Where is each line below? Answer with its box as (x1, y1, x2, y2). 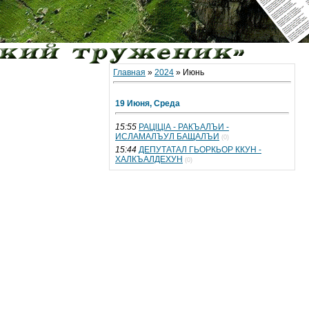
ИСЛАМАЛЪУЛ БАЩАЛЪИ (115, 132, 219, 141)
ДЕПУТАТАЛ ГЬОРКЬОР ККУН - (139, 145, 261, 154)
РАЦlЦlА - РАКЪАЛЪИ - (139, 122, 229, 132)
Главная (113, 68, 146, 77)
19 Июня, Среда (115, 99, 180, 108)
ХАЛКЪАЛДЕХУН (115, 154, 183, 164)
